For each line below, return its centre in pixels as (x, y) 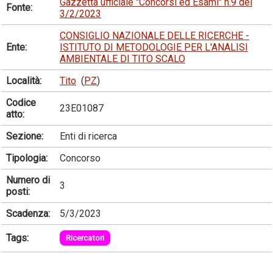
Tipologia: (27, 158)
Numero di (28, 180)
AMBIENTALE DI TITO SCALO (122, 58)
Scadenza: (28, 213)
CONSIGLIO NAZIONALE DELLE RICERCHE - (154, 35)
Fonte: (19, 7)
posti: (18, 191)
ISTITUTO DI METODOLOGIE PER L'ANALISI (154, 47)
